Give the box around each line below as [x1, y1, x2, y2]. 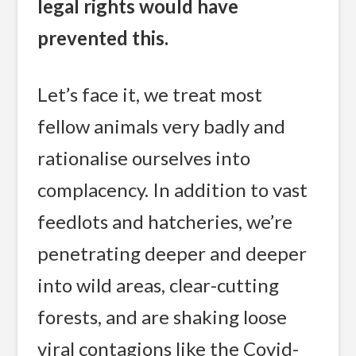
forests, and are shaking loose [37, 305, 288, 329]
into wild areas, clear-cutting [37, 273, 280, 297]
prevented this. [37, 25, 169, 49]
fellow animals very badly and [37, 114, 286, 138]
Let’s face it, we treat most [37, 83, 263, 106]
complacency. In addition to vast [37, 178, 308, 202]
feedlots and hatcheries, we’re [37, 210, 293, 234]
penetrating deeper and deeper [37, 242, 308, 265]
